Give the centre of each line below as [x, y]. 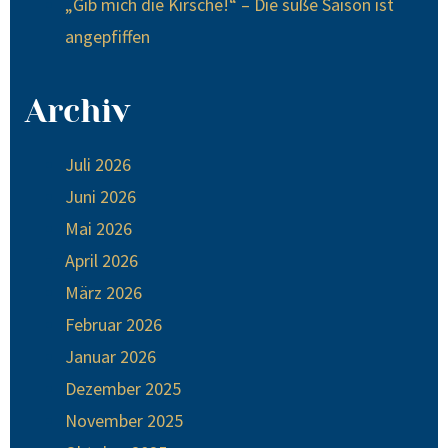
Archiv [77, 111]
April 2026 [101, 260]
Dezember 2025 [123, 388]
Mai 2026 [98, 228]
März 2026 [103, 292]
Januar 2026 [110, 356]
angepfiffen [107, 36]
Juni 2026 [100, 196]
